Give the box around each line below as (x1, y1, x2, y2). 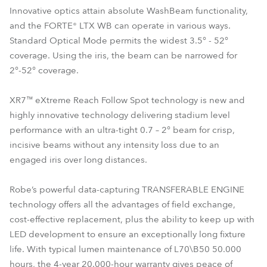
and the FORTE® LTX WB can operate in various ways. (10, 20, 231, 32)
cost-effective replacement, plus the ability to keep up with (10, 213, 254, 225)
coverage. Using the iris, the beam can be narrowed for (10, 49, 237, 61)
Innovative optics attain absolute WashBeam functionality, (10, 5, 248, 17)
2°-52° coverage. (10, 64, 79, 76)
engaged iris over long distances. (10, 154, 147, 166)
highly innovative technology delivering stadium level (10, 109, 230, 121)
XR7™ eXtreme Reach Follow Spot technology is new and (10, 94, 245, 106)
